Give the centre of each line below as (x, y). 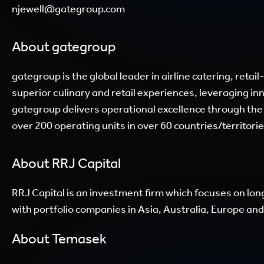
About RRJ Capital (66, 164)
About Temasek (59, 239)
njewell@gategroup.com (68, 9)
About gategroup (64, 46)
